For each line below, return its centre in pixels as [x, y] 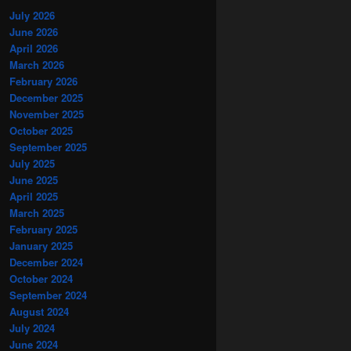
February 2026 [43, 81]
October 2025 [41, 130]
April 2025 [34, 196]
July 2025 [32, 163]
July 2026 [32, 15]
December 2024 [46, 262]
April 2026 [34, 48]
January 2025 [41, 245]
